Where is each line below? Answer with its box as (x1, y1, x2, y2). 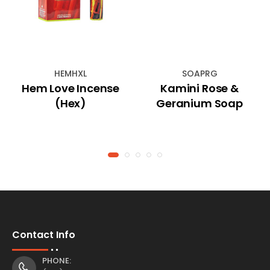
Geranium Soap (156, 95, 243, 111)
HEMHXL (54, 67, 87, 80)
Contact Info (12, 227, 75, 242)
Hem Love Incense (21, 80, 120, 96)
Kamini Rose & (160, 80, 239, 96)
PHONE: (42, 254, 71, 266)
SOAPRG (181, 67, 218, 80)
